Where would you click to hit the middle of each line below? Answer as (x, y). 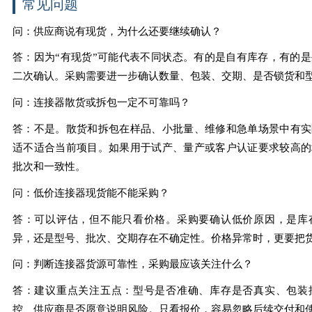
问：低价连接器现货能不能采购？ (91, 193)
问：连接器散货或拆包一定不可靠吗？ (101, 103)
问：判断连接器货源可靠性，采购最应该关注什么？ (132, 264)
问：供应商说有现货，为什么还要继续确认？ (117, 31)
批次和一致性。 (49, 166)
